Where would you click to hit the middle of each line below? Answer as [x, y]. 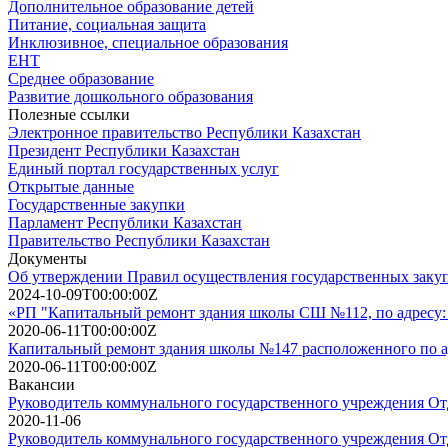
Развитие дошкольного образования [130, 96]
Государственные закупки [96, 204]
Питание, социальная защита [107, 24]
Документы [47, 258]
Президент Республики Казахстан [124, 150]
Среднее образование [81, 78]
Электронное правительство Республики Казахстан [184, 132]
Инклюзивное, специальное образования [148, 42]
